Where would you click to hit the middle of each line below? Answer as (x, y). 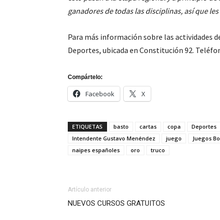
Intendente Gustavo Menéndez (114, 138)
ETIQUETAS (87, 126)
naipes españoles (96, 150)
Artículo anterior (90, 190)
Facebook (100, 94)
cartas (148, 126)
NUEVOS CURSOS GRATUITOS (116, 203)
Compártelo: (85, 77)
